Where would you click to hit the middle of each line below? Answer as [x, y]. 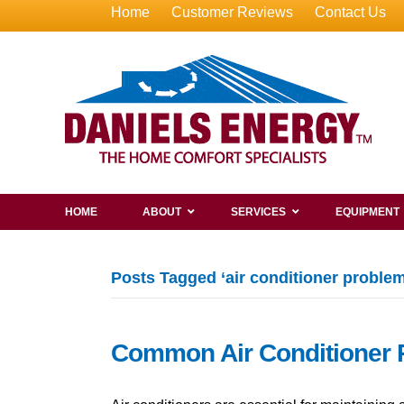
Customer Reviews [232, 12]
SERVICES [258, 212]
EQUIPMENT [367, 212]
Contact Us [350, 12]
